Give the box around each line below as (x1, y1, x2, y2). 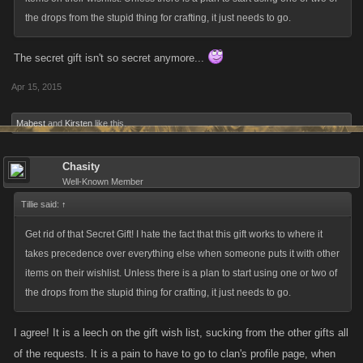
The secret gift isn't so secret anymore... (14, 52, 207, 64)
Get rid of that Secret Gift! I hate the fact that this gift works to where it (25, 228, 322, 240)
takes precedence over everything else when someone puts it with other (25, 248, 340, 259)
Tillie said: (21, 199, 62, 209)
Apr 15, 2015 (11, 82, 62, 92)
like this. (92, 118, 126, 128)
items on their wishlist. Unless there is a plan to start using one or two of (25, 267, 337, 279)
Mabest (16, 118, 45, 128)
